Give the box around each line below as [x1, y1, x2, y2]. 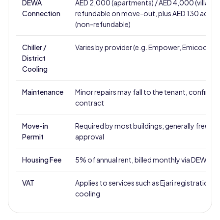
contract [75, 98, 104, 107]
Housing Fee [22, 155, 61, 164]
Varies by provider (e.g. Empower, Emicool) [75, 43, 211, 52]
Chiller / [22, 43, 46, 52]
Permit [22, 132, 44, 141]
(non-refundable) [75, 20, 131, 28]
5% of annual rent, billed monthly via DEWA [75, 155, 211, 164]
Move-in [22, 121, 48, 130]
